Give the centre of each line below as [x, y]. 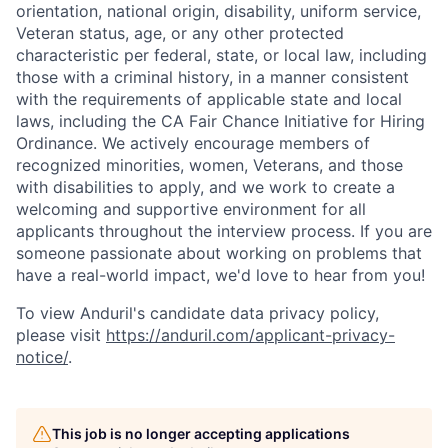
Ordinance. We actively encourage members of [193, 143]
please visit [61, 335]
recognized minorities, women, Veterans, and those [209, 165]
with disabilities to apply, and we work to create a [205, 187]
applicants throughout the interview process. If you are [224, 231]
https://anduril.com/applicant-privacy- [250, 335]
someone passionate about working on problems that [219, 253]
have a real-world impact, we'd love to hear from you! [220, 275]
